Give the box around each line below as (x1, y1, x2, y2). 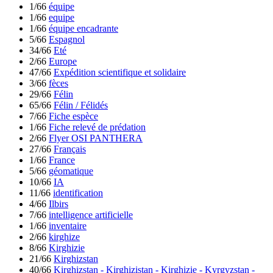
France (49, 155, 75, 166)
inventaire (49, 221, 87, 232)
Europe (49, 56, 77, 67)
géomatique (49, 166, 93, 177)
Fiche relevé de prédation (49, 122, 146, 133)
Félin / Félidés (54, 100, 108, 111)
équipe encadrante (49, 23, 118, 34)
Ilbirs (49, 199, 68, 210)
